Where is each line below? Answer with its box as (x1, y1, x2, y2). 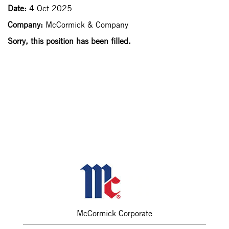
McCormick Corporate (77, 208, 152, 218)
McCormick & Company (45, 19, 128, 30)
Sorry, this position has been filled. (8, 36, 131, 46)
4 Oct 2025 (29, 3, 72, 13)
